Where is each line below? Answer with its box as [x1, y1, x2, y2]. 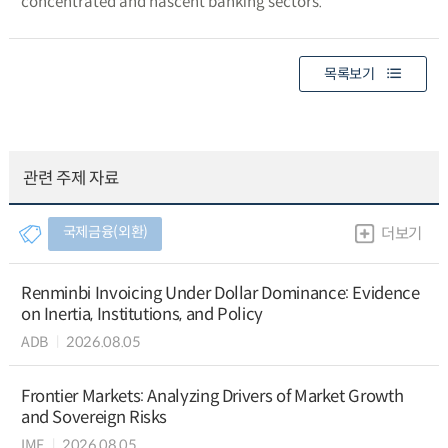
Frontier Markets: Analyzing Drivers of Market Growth [20, 385, 404, 407]
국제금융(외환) [62, 223, 148, 242]
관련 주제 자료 [23, 168, 119, 190]
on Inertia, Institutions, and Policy [20, 303, 263, 325]
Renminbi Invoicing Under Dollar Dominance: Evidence [20, 282, 420, 304]
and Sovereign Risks [20, 406, 168, 428]
